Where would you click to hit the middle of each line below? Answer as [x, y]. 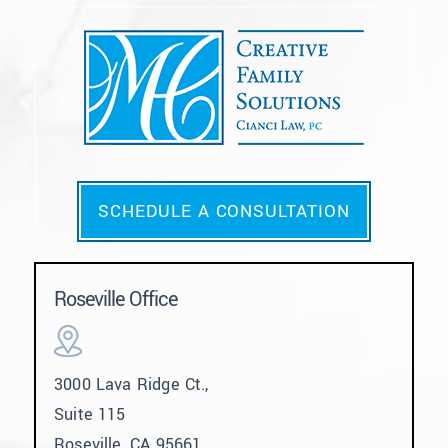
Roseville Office [115, 298]
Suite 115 [90, 414]
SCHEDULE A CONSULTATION [224, 210]
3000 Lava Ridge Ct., [131, 384]
